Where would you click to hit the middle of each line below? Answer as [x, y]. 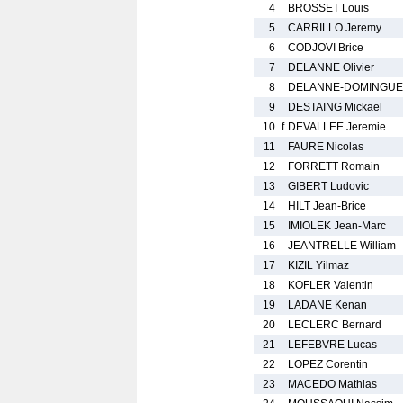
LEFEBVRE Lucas [332, 345]
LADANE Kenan [327, 305]
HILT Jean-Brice [327, 206]
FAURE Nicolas [326, 147]
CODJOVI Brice [326, 48]
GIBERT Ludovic [328, 186]
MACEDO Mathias [332, 384]
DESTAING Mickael [335, 107]
